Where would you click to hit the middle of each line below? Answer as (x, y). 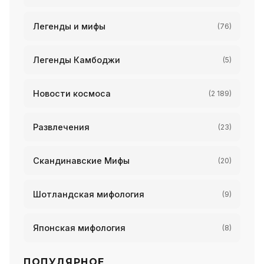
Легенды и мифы (69, 26)
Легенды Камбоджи (77, 60)
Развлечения (61, 127)
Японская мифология (79, 228)
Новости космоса (72, 93)
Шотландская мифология (89, 194)
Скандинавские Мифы (81, 161)
